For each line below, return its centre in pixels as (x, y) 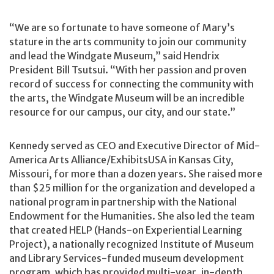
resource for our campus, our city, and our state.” (123, 112)
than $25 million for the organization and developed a (132, 188)
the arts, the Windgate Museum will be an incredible (127, 98)
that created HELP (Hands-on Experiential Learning (126, 230)
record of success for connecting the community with (131, 83)
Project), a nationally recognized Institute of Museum (131, 244)
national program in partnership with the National (123, 202)
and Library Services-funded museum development (127, 258)
